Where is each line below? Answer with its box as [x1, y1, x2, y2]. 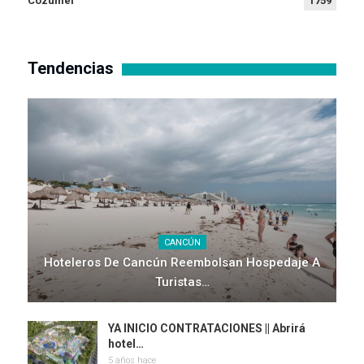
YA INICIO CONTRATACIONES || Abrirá [108, 322, 305, 336]
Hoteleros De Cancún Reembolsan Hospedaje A [44, 255, 320, 271]
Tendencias [28, 58, 114, 79]
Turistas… [154, 275, 210, 290]
